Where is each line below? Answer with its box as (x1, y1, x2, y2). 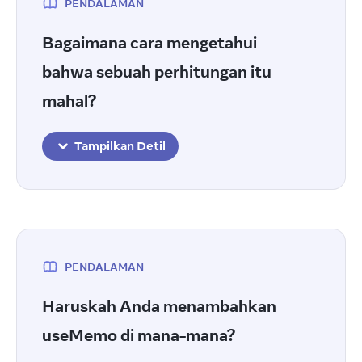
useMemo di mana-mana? (42, 325, 238, 345)
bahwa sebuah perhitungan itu (42, 61, 271, 82)
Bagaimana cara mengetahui (42, 32, 257, 53)
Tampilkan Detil (74, 138, 166, 154)
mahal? (42, 90, 99, 111)
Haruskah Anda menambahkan (42, 296, 276, 316)
